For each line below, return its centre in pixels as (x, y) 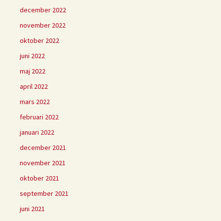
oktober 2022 (39, 40)
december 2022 (43, 10)
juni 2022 (32, 55)
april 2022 (34, 86)
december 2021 (43, 147)
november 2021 (43, 163)
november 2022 (43, 25)
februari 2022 (39, 117)
